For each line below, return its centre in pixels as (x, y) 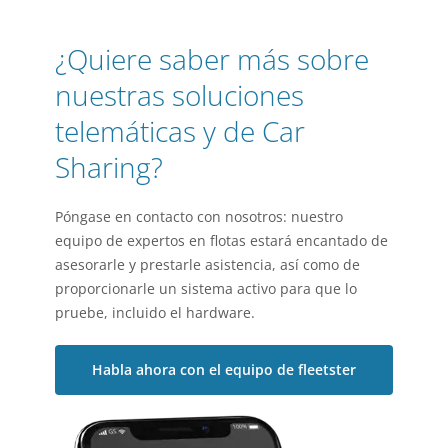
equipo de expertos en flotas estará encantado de (221, 241)
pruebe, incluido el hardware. (155, 313)
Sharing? (109, 167)
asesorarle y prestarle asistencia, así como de (207, 265)
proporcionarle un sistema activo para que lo (206, 289)
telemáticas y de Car (180, 131)
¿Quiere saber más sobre (212, 59)
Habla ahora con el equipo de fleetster (224, 370)
